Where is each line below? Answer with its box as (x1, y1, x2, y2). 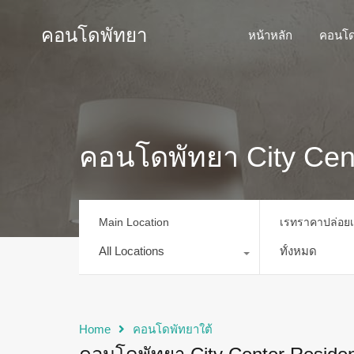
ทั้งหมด (279, 243, 317, 258)
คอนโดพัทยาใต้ (133, 322, 213, 336)
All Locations (99, 243, 164, 258)
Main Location (99, 215, 169, 228)
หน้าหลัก (248, 28, 292, 42)
